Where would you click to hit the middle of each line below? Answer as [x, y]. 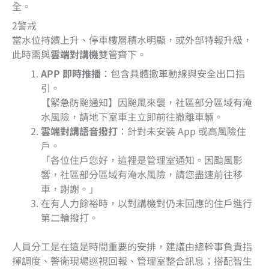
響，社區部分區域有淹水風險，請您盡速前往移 [142, 174]
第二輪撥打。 [70, 217]
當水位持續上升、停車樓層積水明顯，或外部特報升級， [132, 39]
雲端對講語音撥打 [79, 131]
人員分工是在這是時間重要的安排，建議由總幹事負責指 [132, 246]
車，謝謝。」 [70, 188]
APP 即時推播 [71, 73]
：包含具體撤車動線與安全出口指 [173, 73]
